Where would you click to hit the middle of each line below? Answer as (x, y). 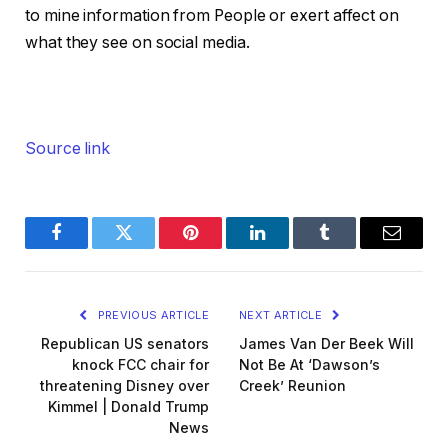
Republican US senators (125, 344)
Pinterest (220, 247)
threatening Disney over (124, 386)
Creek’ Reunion (292, 386)
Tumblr (349, 247)
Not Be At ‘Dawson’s (309, 365)
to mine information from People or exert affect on (212, 16)
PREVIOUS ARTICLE (151, 315)
